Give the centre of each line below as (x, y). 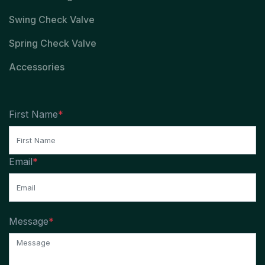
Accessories (37, 67)
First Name (33, 114)
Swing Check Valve (52, 20)
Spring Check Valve (53, 43)
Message (29, 221)
